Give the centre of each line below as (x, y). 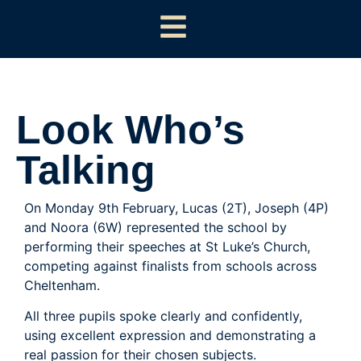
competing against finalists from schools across (170, 266)
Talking (86, 170)
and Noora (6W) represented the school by (156, 227)
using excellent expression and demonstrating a (170, 336)
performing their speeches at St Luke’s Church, (167, 247)
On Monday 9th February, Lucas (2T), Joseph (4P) (176, 208)
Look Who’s (131, 130)
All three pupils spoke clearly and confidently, (163, 316)
